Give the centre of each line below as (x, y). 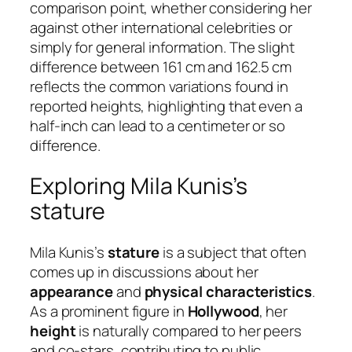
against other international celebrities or (161, 27)
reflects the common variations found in (159, 86)
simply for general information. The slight (162, 47)
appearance (71, 292)
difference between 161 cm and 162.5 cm (161, 66)
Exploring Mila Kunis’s (139, 186)
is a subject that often (233, 253)
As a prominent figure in (109, 312)
